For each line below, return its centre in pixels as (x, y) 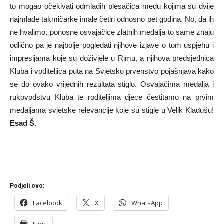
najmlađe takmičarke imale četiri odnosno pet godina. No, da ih (112, 19)
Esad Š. (23, 123)
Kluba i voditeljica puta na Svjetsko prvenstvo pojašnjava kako (112, 71)
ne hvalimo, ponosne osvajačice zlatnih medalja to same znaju (112, 32)
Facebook (48, 203)
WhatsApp (147, 203)
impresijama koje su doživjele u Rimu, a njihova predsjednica (112, 58)
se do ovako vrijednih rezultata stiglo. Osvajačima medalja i (112, 84)
